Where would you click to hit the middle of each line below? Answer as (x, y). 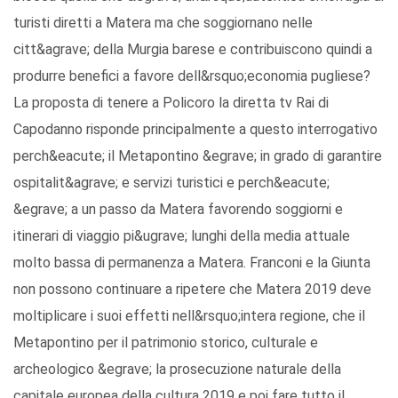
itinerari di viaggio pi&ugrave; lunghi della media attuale (182, 236)
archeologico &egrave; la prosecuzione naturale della (177, 370)
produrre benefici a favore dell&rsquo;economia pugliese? (192, 76)
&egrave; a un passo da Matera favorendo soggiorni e (178, 210)
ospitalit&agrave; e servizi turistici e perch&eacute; (171, 183)
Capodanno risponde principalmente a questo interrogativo (195, 130)
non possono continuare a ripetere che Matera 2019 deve (192, 290)
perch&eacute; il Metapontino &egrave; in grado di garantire (198, 156)
